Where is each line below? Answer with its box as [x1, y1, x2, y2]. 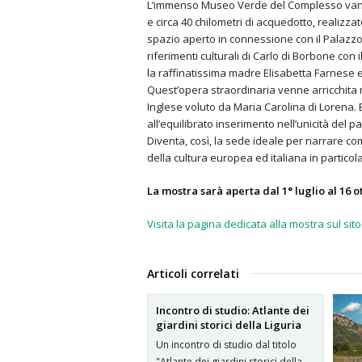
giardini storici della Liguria [156, 318, 301, 332]
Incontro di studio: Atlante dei [156, 303, 309, 318]
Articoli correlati [147, 266, 239, 281]
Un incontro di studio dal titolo [156, 338, 297, 351]
